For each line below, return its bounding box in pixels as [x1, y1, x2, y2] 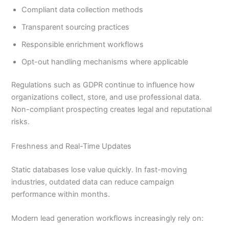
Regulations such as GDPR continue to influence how [11, 80, 195, 90]
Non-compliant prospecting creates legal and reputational [11, 105, 212, 114]
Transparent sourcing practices [21, 22, 130, 32]
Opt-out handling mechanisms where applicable [21, 57, 189, 66]
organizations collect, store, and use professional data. [11, 93, 202, 102]
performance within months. [11, 189, 110, 199]
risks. [11, 117, 30, 127]
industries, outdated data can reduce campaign [11, 177, 175, 187]
